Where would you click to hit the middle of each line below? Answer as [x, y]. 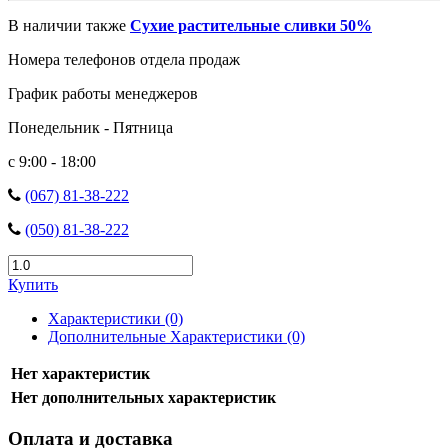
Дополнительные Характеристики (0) [176, 336]
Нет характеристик [80, 373]
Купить [33, 284]
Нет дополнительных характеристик [143, 397]
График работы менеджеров [103, 93]
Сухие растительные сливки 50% [251, 25]
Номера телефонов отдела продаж [124, 59]
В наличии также [69, 25]
